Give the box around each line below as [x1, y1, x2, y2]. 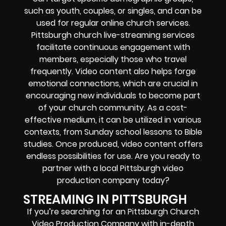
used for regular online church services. [36, 17, 190, 29]
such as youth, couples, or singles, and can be [24, 5, 202, 17]
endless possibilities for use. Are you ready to [26, 150, 200, 162]
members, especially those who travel [39, 53, 187, 66]
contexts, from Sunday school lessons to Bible [24, 126, 202, 138]
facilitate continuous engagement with [36, 41, 190, 53]
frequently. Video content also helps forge [30, 66, 196, 78]
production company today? [56, 175, 169, 187]
